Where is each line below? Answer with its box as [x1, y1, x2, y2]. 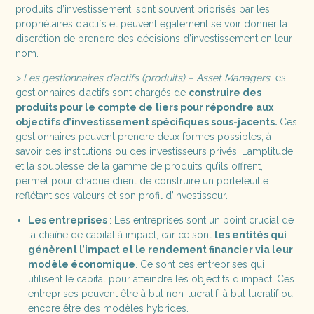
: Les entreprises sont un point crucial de [109, 214, 294, 226]
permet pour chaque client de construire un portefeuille [15, 175, 269, 186]
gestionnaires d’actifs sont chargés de [15, 86, 189, 98]
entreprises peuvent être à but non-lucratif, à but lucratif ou [27, 287, 293, 299]
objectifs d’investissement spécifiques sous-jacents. [15, 116, 280, 128]
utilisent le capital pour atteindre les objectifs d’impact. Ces [27, 273, 294, 285]
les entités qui [214, 228, 287, 240]
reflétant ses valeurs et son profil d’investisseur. [15, 189, 228, 201]
